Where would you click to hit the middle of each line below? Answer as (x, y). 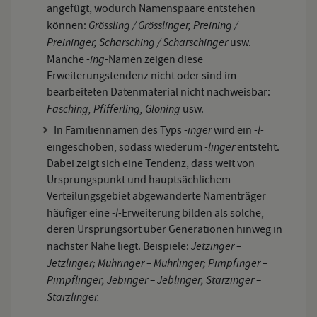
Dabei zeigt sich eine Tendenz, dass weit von (151, 163)
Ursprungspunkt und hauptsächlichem (139, 179)
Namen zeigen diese (156, 59)
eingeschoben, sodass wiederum (126, 147)
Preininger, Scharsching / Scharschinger (138, 42)
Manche (67, 59)
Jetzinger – (216, 246)
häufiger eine (79, 213)
